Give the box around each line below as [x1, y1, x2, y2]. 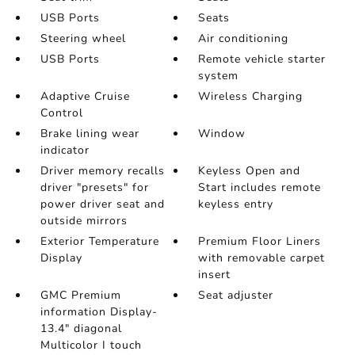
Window [198, 126, 246, 142]
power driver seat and [40, 197, 165, 212]
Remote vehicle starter [198, 52, 326, 67]
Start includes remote [198, 180, 322, 196]
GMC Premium [40, 288, 121, 303]
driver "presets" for [40, 180, 149, 196]
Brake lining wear [40, 126, 139, 142]
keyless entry [198, 197, 274, 212]
